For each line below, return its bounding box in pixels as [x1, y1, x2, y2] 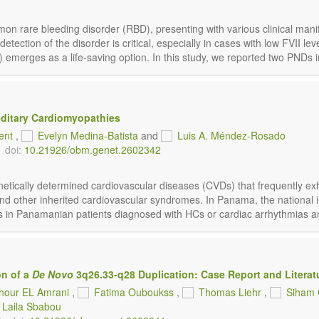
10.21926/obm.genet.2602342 [24, 142, 161, 157]
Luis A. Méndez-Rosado [177, 128, 286, 142]
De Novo [32, 267, 73, 281]
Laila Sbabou [2, 299, 61, 313]
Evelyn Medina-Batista [38, 128, 138, 142]
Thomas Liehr [199, 285, 261, 299]
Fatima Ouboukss [94, 285, 174, 299]
